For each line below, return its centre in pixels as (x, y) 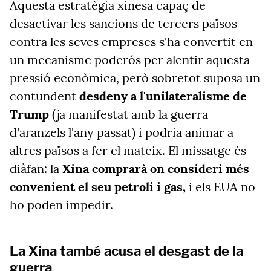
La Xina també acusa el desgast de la (126, 251)
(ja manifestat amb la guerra (129, 114)
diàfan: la (36, 168)
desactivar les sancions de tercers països (123, 23)
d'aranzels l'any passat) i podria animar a (122, 132)
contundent (44, 96)
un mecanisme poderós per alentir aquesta (130, 60)
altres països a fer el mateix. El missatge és (128, 150)
